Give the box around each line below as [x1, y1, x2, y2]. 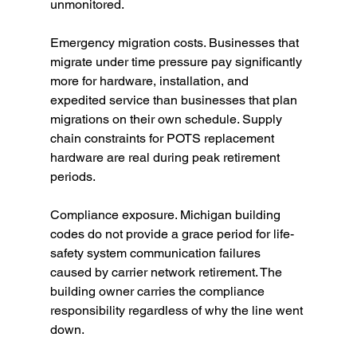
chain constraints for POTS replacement [49, 131, 277, 147]
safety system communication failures [49, 245, 264, 261]
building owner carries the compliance [49, 284, 268, 300]
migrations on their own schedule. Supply [49, 112, 285, 127]
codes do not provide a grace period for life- [49, 226, 294, 242]
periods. [49, 169, 96, 185]
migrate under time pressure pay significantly [49, 54, 305, 70]
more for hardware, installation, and [49, 73, 252, 89]
